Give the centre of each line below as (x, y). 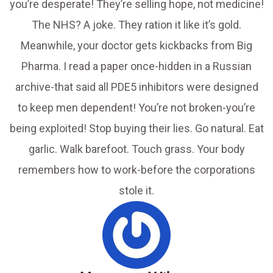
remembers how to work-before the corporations (136, 170)
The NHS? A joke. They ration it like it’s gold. (136, 25)
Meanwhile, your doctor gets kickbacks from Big (136, 46)
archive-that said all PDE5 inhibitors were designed (136, 87)
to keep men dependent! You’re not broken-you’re (136, 108)
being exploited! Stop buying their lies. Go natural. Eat (136, 129)
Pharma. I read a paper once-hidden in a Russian (136, 66)
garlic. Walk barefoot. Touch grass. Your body (136, 149)
